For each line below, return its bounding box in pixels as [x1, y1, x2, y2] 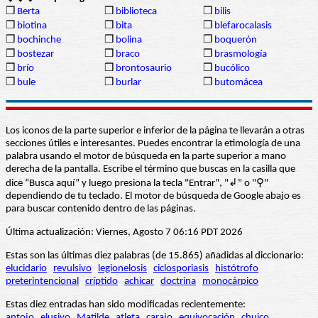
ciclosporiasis [153, 263, 209, 275]
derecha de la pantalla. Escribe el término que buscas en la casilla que [6, 164, 295, 175]
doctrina [160, 276, 196, 287]
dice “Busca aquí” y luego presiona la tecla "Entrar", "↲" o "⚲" [6, 178, 268, 190]
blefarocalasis [214, 21, 272, 32]
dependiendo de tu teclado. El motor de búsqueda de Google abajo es [6, 191, 301, 202]
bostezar [17, 49, 54, 60]
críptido [85, 276, 118, 287]
